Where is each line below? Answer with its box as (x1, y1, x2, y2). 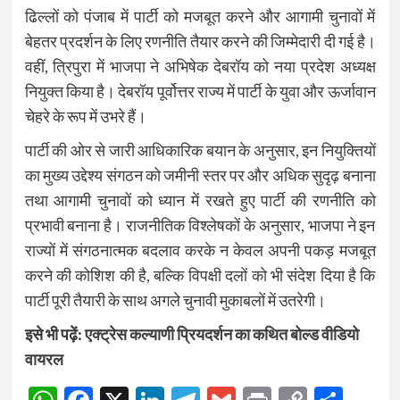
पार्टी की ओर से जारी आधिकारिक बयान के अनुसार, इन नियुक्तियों (24, 140, 376, 161)
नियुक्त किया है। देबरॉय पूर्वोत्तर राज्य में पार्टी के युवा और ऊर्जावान (24, 81, 376, 102)
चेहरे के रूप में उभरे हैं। (24, 106, 146, 127)
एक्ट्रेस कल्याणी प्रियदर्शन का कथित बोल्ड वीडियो (84, 324, 359, 345)
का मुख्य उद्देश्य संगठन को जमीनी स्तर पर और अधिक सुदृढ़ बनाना (24, 165, 376, 186)
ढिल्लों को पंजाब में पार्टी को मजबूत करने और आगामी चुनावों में (24, 6, 376, 27)
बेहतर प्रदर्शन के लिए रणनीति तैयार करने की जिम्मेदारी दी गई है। (24, 31, 376, 52)
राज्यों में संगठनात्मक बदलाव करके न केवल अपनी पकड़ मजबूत (24, 240, 376, 261)
